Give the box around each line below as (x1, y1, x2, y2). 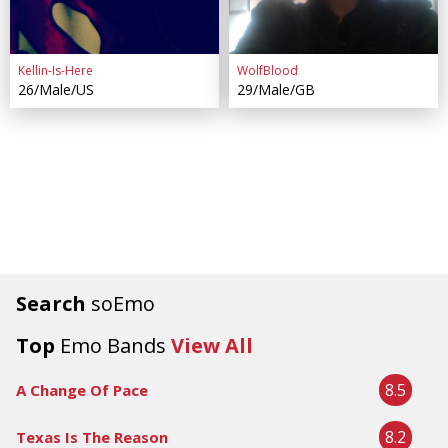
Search (16, 289, 91, 317)
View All (171, 331, 253, 359)
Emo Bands (60, 331, 166, 359)
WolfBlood (236, 61, 298, 79)
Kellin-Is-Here (17, 61, 93, 79)
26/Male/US (17, 79, 94, 99)
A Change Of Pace (16, 379, 148, 400)
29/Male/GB (236, 79, 315, 99)
